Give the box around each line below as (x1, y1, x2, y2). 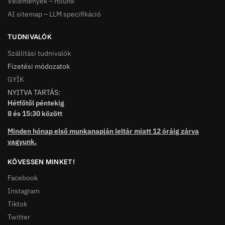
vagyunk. (8, 137, 37, 146)
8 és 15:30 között (8, 108, 62, 118)
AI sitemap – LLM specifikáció (8, 10, 101, 19)
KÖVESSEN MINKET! (8, 157, 75, 166)
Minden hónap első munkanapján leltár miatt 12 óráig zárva (8, 126, 199, 136)
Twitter (8, 212, 30, 222)
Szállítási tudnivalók (8, 48, 71, 58)
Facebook (8, 173, 38, 183)
